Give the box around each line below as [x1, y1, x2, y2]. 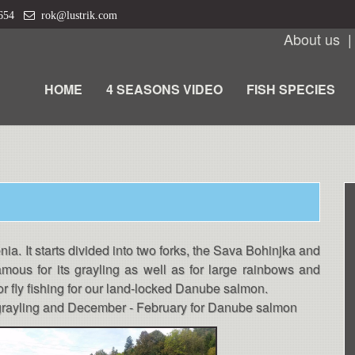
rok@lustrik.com [35, 10, 117, 21]
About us [284, 29, 340, 49]
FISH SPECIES [246, 80, 335, 99]
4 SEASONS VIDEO [106, 80, 223, 99]
